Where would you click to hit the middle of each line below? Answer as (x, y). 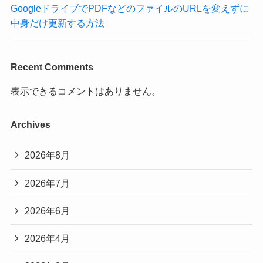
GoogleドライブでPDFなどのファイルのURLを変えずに (129, 9)
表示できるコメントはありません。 (85, 91)
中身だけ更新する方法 (57, 23)
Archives (30, 125)
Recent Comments (52, 67)
